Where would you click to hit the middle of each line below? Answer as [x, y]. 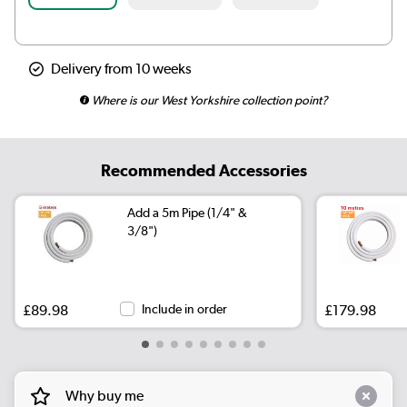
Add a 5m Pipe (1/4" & [188, 212]
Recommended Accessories [203, 170]
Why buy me [104, 395]
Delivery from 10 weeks [121, 68]
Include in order [185, 308]
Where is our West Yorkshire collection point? [208, 99]
